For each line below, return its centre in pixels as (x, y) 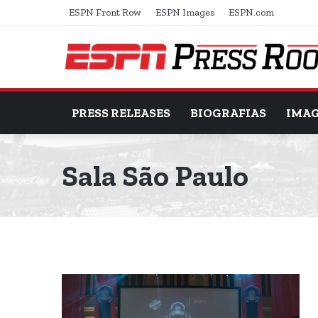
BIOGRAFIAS (228, 113)
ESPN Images (185, 12)
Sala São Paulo (155, 176)
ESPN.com (251, 12)
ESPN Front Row (105, 12)
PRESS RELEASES (121, 113)
